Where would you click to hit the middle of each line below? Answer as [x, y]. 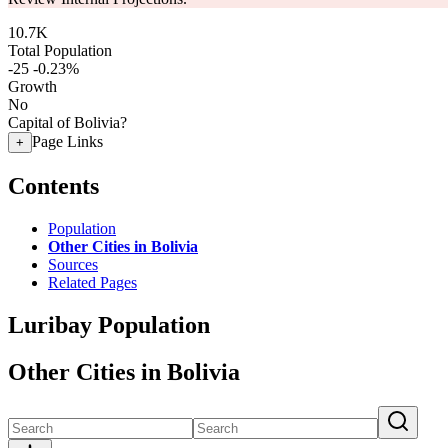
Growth [32, 86]
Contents [53, 185]
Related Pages [92, 282]
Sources [73, 264]
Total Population [60, 50]
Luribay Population [109, 324]
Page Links [67, 141]
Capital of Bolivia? [67, 122]
